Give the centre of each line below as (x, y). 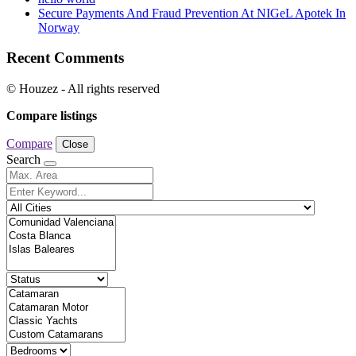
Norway (59, 27)
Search (25, 159)
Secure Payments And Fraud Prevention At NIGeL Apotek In (192, 13)
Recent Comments (65, 58)
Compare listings (52, 115)
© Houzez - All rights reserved (83, 88)
